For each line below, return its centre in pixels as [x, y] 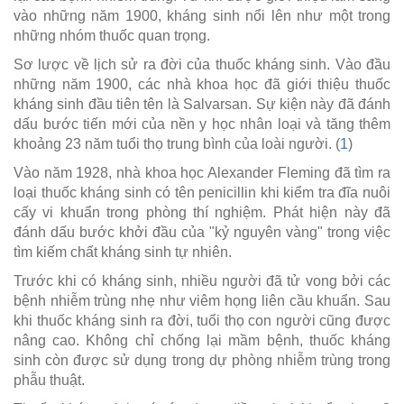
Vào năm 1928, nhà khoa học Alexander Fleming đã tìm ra [202, 172]
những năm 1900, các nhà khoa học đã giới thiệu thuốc [202, 84]
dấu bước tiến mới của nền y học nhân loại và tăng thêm [202, 124]
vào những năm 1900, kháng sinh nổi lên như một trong [202, 15]
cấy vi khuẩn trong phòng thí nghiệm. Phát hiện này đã [202, 212]
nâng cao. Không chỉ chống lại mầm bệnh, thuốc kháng [202, 340]
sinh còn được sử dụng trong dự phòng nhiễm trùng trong [202, 360]
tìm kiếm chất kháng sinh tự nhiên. [123, 252]
